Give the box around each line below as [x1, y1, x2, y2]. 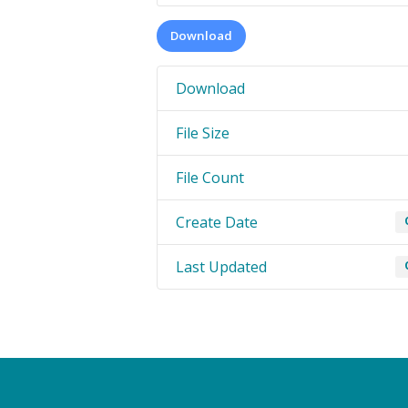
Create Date [176, 212, 258, 233]
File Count [176, 168, 244, 189]
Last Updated [176, 257, 267, 278]
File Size [176, 123, 229, 144]
